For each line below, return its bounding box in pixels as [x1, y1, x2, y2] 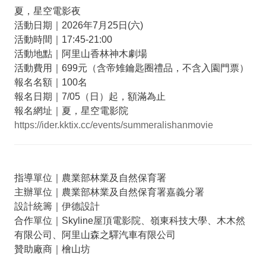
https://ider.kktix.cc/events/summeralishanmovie [14, 119, 213, 130]
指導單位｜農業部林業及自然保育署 [14, 172, 166, 183]
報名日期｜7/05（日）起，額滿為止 [14, 91, 166, 102]
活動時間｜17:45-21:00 [14, 34, 112, 45]
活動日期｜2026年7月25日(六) [14, 20, 143, 30]
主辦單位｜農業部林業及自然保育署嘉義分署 [14, 186, 204, 197]
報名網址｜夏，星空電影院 [14, 105, 128, 116]
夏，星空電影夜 [14, 5, 81, 16]
